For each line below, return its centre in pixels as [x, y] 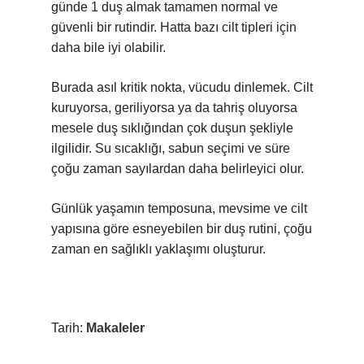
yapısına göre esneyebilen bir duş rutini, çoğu [182, 229]
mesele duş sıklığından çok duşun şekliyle [172, 128]
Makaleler [115, 328]
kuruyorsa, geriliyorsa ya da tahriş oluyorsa [174, 108]
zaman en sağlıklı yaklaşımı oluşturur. [158, 249]
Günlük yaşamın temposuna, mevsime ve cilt [179, 208]
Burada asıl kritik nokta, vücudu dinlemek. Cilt [182, 87]
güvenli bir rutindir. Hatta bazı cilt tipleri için [174, 27]
